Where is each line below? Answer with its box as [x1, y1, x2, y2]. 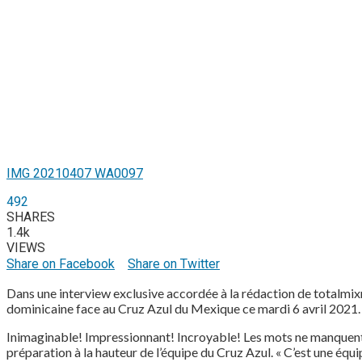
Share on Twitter [128, 256, 220, 272]
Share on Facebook [6, 256, 115, 272]
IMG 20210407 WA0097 [6, 166, 143, 182]
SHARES [6, 209, 55, 225]
